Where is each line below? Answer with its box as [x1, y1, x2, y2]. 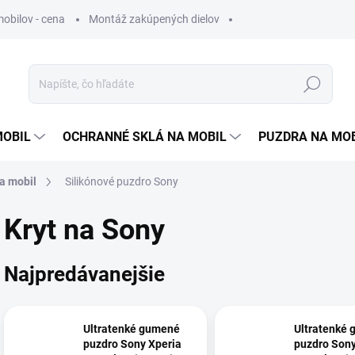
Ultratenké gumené [83, 323, 180, 336]
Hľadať [295, 78, 330, 91]
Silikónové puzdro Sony [65, 175, 178, 188]
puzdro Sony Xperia [83, 338, 181, 351]
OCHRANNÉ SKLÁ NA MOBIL [63, 129, 227, 144]
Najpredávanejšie [4, 261, 165, 286]
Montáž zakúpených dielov [89, 13, 219, 25]
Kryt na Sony [4, 213, 165, 246]
